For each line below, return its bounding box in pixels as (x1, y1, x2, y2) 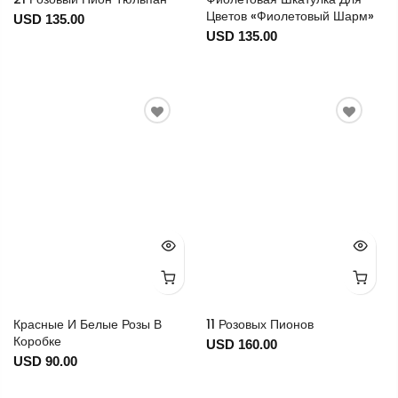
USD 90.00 (13, 353, 77, 369)
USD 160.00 (205, 336, 277, 352)
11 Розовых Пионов (205, 314, 314, 333)
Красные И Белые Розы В (13, 314, 162, 333)
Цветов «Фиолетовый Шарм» (205, 6, 374, 25)
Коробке (13, 331, 61, 350)
